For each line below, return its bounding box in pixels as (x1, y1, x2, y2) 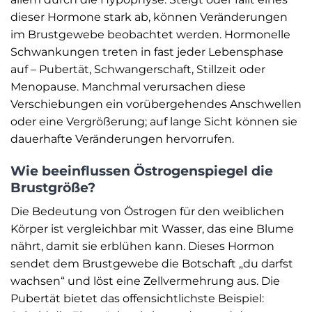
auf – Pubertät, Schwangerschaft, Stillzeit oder (10, 63, 265, 77)
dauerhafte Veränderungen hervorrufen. (10, 132, 234, 146)
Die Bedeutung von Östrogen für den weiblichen (10, 204, 284, 218)
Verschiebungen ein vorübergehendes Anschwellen (10, 97, 302, 111)
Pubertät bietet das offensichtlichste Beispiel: (10, 291, 264, 305)
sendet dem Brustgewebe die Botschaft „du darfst (10, 256, 293, 270)
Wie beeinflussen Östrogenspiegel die (10, 162, 273, 180)
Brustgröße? (10, 179, 95, 196)
